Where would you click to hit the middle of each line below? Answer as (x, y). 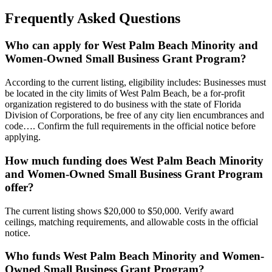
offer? (19, 187)
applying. (23, 137)
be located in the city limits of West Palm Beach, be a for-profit (125, 93)
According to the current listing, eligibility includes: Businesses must (135, 83)
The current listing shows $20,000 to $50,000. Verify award (119, 211)
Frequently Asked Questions (93, 19)
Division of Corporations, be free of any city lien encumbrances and (134, 115)
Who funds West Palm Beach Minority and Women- (134, 256)
